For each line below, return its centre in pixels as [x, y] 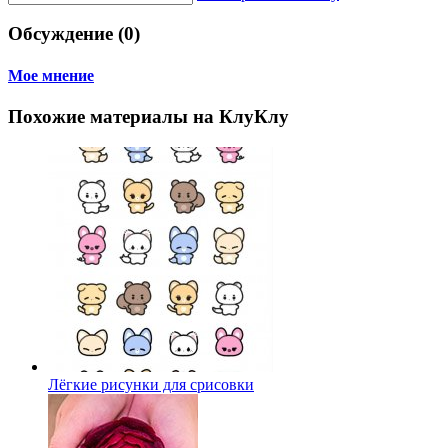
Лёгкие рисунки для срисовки [151, 384]
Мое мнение [51, 75]
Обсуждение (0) [74, 34]
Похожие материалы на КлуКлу [148, 116]
